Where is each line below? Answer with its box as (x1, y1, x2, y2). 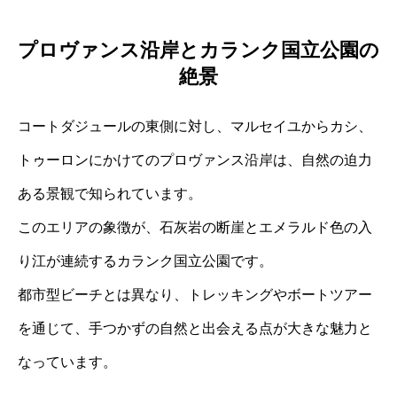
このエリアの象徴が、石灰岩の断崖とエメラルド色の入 (18, 219, 372, 235)
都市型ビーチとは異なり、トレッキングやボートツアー (18, 286, 372, 302)
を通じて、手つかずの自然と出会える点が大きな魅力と (18, 320, 372, 336)
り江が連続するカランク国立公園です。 (18, 253, 273, 269)
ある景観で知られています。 (18, 185, 202, 201)
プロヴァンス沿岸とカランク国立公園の (18, 38, 379, 61)
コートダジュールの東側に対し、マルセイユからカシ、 (18, 118, 372, 134)
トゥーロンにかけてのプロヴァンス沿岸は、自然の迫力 (18, 152, 372, 167)
